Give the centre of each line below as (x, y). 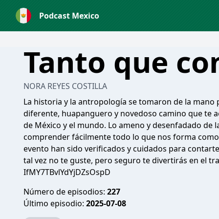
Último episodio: (55, 203)
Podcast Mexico (69, 16)
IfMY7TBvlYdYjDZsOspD (67, 172)
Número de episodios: (65, 192)
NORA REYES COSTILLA (65, 86)
